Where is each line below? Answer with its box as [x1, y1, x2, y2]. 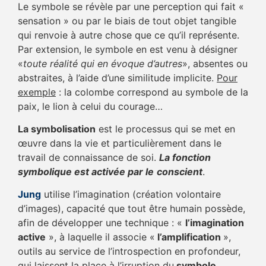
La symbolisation [18, 123, 96, 135]
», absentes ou [182, 57, 248, 69]
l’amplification [155, 231, 223, 243]
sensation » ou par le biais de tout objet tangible [18, 14, 236, 27]
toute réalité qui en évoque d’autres [23, 57, 182, 69]
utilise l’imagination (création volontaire [44, 188, 221, 201]
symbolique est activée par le [18, 166, 154, 178]
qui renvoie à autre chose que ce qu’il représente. [18, 28, 239, 41]
